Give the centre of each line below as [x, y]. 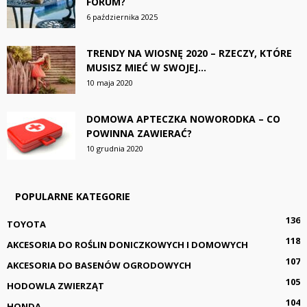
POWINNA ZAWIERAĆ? [139, 133]
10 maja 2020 [110, 82]
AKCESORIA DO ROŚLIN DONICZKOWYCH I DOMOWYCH [127, 244]
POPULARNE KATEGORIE [73, 196]
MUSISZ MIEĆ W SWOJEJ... [146, 67]
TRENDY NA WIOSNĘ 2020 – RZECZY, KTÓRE [189, 53]
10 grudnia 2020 [115, 148]
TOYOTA [26, 224]
